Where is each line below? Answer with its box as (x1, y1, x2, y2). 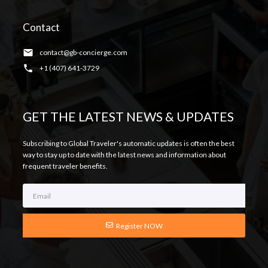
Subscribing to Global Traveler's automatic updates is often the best (23, 139, 234, 148)
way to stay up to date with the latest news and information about (23, 150, 226, 160)
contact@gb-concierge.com (39, 48, 127, 57)
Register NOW (115, 221, 163, 230)
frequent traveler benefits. (23, 162, 108, 171)
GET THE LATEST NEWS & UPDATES (23, 109, 234, 124)
